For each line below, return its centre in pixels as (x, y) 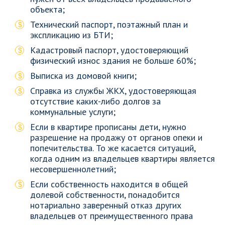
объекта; (47, 9)
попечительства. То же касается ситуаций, (113, 148)
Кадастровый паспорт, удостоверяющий (109, 50)
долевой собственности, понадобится (105, 195)
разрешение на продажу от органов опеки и (116, 137)
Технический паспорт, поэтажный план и (109, 24)
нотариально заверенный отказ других (106, 205)
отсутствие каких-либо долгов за (95, 101)
